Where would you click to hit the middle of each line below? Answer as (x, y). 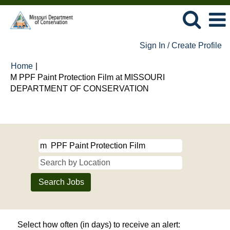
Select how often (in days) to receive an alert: (99, 225)
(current (162, 88)
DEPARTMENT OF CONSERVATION (80, 89)
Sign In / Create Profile (181, 45)
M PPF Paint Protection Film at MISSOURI (88, 77)
